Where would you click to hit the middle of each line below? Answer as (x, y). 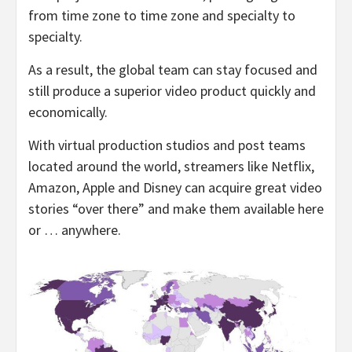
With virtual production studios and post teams (167, 145)
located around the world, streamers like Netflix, (171, 166)
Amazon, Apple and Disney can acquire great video (175, 187)
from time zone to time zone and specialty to (162, 15)
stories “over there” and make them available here (176, 208)
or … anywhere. (75, 229)
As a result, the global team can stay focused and (173, 69)
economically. (71, 112)
